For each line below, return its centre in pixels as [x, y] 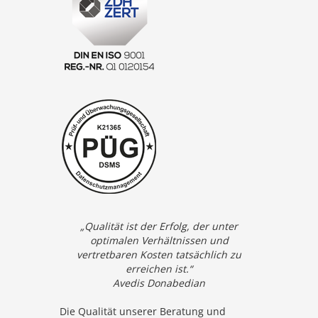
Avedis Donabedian [159, 283]
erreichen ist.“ [159, 269]
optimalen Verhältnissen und [159, 241]
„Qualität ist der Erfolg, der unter [159, 226]
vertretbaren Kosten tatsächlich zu [159, 255]
